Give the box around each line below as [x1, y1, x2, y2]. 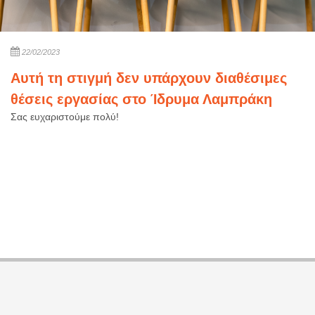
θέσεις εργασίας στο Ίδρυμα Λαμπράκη [11, 91, 272, 107]
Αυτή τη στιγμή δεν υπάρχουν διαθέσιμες [11, 70, 287, 86]
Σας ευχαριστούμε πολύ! [11, 111, 119, 122]
